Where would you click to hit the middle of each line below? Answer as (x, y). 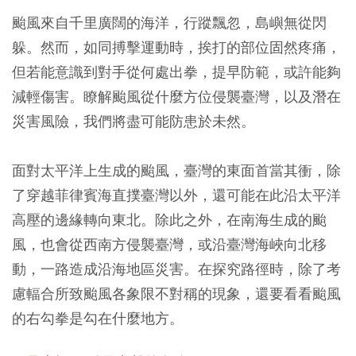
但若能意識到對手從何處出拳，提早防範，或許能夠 (176, 72)
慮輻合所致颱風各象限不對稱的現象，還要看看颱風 (176, 293)
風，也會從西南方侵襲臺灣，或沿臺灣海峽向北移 (169, 244)
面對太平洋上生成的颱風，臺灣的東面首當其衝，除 (176, 170)
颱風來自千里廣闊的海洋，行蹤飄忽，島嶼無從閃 (169, 22)
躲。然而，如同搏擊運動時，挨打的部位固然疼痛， (176, 47)
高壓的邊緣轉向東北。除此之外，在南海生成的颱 (169, 219)
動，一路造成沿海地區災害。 (105, 269)
